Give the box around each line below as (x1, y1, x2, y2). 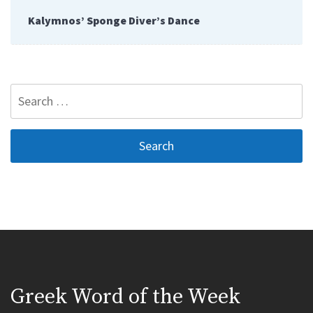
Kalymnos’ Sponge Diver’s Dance (28, 13, 200, 28)
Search (10, 86, 46, 101)
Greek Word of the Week (10, 284, 240, 311)
